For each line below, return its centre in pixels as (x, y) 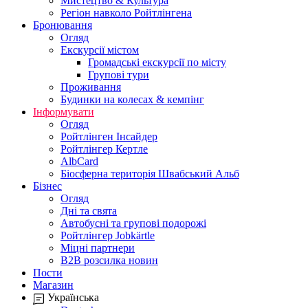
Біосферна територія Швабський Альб (150, 174)
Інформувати (64, 112)
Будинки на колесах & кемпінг (132, 100)
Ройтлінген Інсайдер (109, 137)
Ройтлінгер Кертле (104, 149)
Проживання (91, 87)
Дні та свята (89, 211)
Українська (73, 298)
